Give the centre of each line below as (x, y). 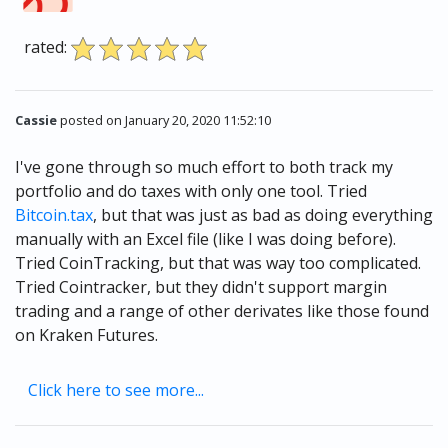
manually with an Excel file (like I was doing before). (205, 239)
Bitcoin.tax (54, 215)
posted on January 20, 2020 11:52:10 (164, 120)
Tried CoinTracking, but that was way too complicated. (218, 263)
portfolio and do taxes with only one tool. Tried (191, 191)
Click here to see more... (116, 390)
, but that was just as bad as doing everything (263, 215)
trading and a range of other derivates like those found (222, 311)
